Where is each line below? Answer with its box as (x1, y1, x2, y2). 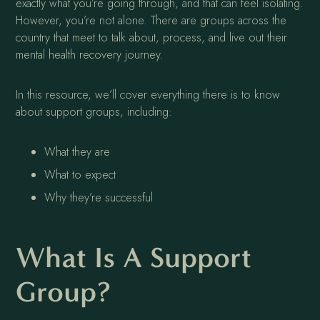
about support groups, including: (16, 103, 173, 120)
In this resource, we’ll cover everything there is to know (16, 86, 281, 103)
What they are (44, 143, 111, 160)
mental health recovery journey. (16, 46, 164, 63)
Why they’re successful (44, 189, 154, 206)
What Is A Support (16, 240, 252, 274)
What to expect (44, 166, 116, 183)
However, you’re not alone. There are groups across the (16, 11, 287, 29)
